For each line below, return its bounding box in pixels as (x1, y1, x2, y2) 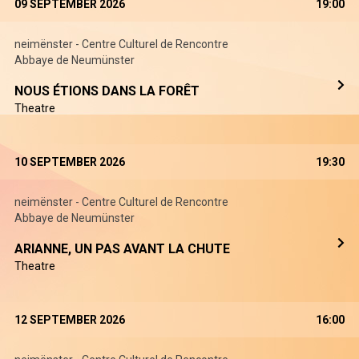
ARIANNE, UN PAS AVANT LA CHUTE (14, 241, 230, 256)
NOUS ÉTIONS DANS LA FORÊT (14, 83, 200, 99)
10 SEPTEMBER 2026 (14, 155, 125, 168)
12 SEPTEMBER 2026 (14, 313, 125, 326)
